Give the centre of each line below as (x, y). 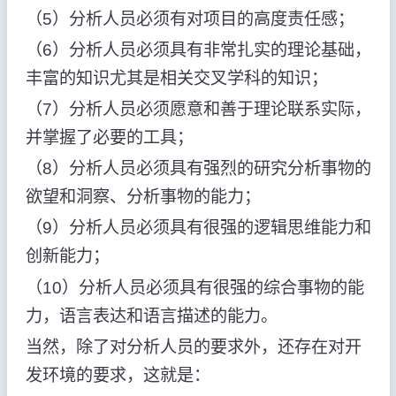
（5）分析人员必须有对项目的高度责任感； (190, 19)
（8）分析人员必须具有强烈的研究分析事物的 (198, 169)
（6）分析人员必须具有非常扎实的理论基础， (198, 49)
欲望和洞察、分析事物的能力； (143, 197)
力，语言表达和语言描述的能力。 (151, 316)
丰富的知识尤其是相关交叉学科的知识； (176, 78)
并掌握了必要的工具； (109, 138)
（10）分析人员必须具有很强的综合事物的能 (194, 287)
